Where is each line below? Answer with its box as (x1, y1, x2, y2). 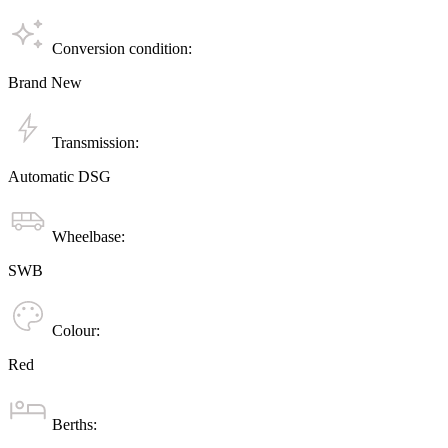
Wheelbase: (48, 228, 125, 246)
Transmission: (48, 134, 139, 152)
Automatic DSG (8, 168, 111, 186)
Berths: (48, 416, 97, 434)
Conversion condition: (48, 40, 192, 58)
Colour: (48, 322, 100, 340)
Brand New (8, 74, 82, 92)
